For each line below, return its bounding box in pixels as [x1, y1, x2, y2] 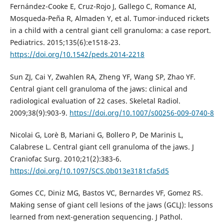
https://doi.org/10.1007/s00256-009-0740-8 [69, 107, 214, 117]
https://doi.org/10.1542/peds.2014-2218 [9, 49, 144, 59]
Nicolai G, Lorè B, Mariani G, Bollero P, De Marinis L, [9, 129, 183, 139]
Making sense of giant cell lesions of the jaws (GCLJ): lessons [9, 199, 213, 209]
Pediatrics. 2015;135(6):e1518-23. [9, 37, 120, 47]
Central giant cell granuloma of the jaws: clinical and [9, 83, 187, 93]
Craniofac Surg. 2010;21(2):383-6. [9, 153, 121, 163]
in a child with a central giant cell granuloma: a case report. [9, 25, 211, 35]
